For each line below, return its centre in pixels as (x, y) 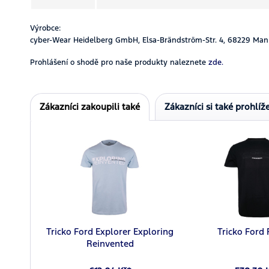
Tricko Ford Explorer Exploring (110, 231)
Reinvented (110, 243)
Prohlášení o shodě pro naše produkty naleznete (118, 62)
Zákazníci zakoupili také (90, 106)
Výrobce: (45, 28)
